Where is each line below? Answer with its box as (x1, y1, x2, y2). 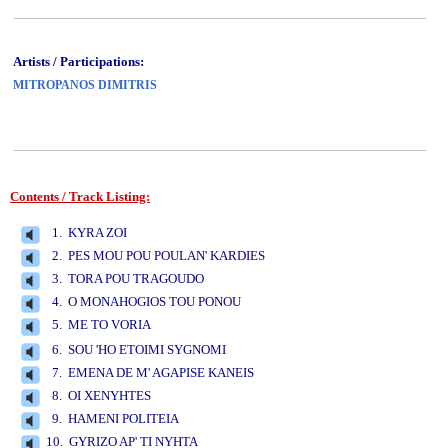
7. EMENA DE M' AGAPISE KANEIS (43, 365, 254, 380)
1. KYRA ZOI (43, 225, 127, 240)
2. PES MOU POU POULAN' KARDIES (43, 248, 265, 263)
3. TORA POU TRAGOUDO (43, 271, 204, 286)
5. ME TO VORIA (43, 317, 154, 332)
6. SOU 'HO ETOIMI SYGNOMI (43, 342, 226, 357)
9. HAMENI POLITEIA (43, 411, 179, 426)
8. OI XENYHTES (43, 388, 151, 403)
